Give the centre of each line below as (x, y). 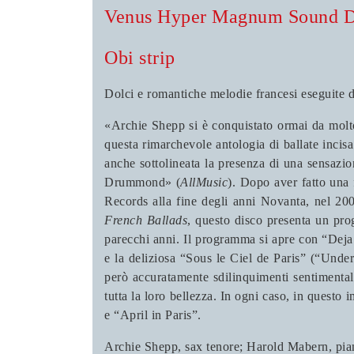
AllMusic (204, 182)
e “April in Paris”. (153, 315)
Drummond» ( (143, 182)
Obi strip (140, 58)
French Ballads (146, 220)
